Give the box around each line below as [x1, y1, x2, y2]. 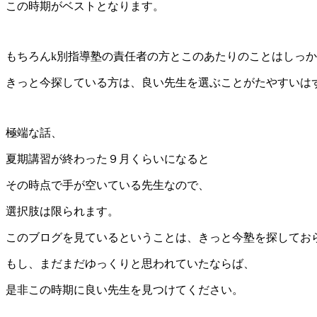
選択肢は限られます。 [6, 205, 119, 218]
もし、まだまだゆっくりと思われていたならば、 [6, 258, 255, 270]
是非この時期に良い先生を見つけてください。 [6, 284, 243, 296]
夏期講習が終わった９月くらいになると [6, 153, 209, 166]
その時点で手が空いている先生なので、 [6, 179, 209, 192]
